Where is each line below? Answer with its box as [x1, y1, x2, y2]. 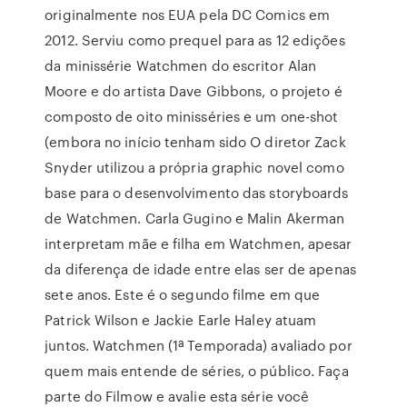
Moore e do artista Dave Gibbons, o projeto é [45, 81, 342, 101]
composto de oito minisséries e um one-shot [45, 106, 339, 126]
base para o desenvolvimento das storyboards [45, 183, 349, 203]
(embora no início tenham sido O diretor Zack [45, 132, 346, 152]
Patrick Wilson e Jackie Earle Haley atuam [45, 310, 317, 330]
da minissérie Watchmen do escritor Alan [45, 55, 317, 75]
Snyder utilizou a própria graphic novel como [45, 157, 344, 177]
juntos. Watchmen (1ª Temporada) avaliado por [45, 335, 352, 355]
